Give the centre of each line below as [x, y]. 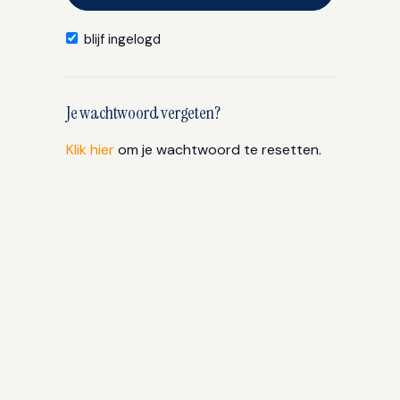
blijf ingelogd [122, 39]
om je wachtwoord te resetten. [218, 150]
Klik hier [90, 150]
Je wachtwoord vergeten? [143, 112]
